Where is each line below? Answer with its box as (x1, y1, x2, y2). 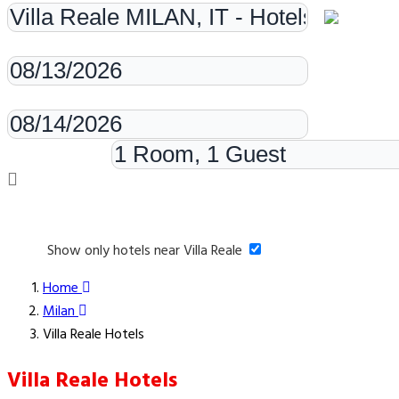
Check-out (7, 86, 69, 110)
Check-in (7, 33, 58, 57)
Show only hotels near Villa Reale (47, 240, 246, 264)
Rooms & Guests (7, 147, 108, 171)
